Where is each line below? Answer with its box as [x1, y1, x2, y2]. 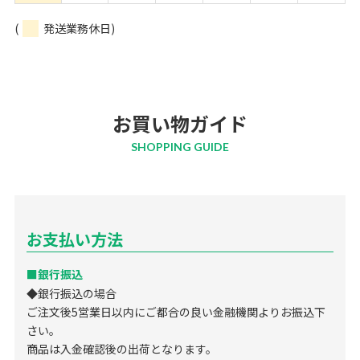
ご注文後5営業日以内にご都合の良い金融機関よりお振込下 [26, 304, 325, 321]
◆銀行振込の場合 [26, 285, 117, 302]
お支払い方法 [26, 227, 123, 252]
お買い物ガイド [112, 109, 247, 138]
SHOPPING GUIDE [131, 140, 229, 154]
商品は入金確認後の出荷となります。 [26, 341, 217, 358]
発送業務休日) [38, 20, 115, 37]
